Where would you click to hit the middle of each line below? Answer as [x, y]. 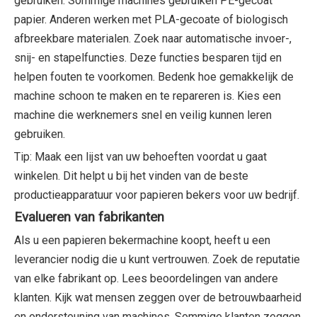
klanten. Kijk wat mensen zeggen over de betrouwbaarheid [158, 297]
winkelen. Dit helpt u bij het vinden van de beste [131, 175]
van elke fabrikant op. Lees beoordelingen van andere [146, 278]
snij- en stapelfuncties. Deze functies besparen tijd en [148, 57]
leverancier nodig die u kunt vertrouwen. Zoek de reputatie [157, 259]
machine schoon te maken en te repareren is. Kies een [148, 96]
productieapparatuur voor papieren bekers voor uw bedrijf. [157, 195]
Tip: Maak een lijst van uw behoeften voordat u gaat [140, 156]
